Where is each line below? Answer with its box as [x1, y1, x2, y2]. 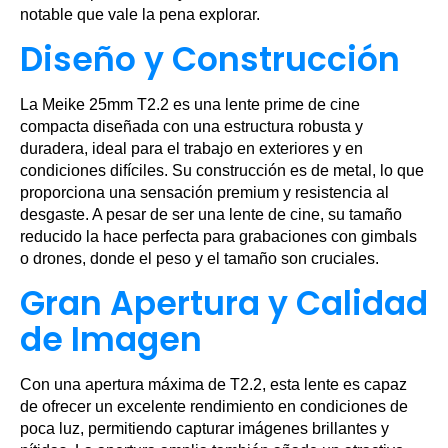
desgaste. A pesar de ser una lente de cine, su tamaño [20, 206, 402, 223]
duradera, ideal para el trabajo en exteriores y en [20, 140, 363, 157]
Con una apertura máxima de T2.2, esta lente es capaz [20, 376, 407, 393]
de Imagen [20, 316, 202, 363]
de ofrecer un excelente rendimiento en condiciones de [20, 398, 408, 415]
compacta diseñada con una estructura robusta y [20, 118, 363, 135]
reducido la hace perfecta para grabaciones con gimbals [20, 228, 417, 245]
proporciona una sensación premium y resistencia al [20, 184, 389, 201]
